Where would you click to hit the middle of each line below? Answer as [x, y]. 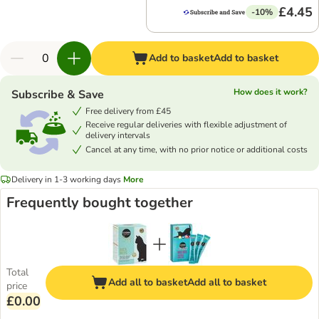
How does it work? [271, 92]
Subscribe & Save [58, 95]
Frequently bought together [100, 203]
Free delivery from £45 [128, 111]
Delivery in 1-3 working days [66, 179]
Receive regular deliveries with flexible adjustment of [186, 125]
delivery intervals [118, 135]
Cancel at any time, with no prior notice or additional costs [197, 149]
